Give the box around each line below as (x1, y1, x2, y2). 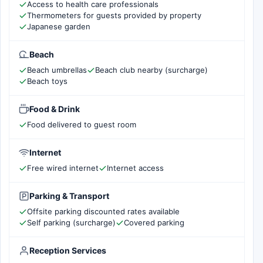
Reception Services (29, 245, 106, 255)
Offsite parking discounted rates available (27, 207, 180, 216)
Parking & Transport (29, 191, 109, 201)
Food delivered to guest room (27, 120, 136, 129)
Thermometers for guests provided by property (27, 11, 201, 20)
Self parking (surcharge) (27, 218, 116, 227)
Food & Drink (29, 104, 80, 114)
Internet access (107, 163, 164, 173)
